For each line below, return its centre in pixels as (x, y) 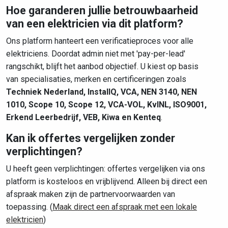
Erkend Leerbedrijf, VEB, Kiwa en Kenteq (83, 117)
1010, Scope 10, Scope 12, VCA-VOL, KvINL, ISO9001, (106, 105)
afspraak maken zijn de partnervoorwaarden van (91, 194)
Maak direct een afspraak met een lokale (125, 207)
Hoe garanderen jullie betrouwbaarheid (102, 10)
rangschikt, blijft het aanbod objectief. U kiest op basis (102, 66)
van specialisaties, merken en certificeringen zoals (96, 79)
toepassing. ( (29, 207)
